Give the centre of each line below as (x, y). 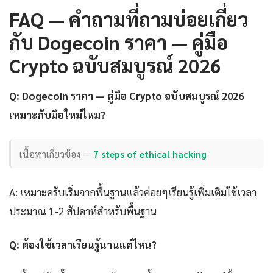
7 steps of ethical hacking (150, 154)
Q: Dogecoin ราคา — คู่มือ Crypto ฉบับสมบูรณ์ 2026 (126, 95)
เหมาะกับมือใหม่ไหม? (57, 114)
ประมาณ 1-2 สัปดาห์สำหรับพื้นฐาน (83, 211)
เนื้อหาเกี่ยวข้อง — (57, 154)
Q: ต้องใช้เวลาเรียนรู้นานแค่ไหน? (83, 245)
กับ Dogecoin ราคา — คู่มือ (119, 41)
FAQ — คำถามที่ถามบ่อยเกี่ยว (129, 18)
